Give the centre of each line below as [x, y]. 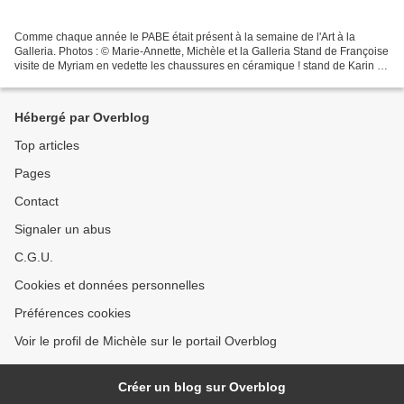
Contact [37, 202]
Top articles [47, 146]
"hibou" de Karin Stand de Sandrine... [106, 81]
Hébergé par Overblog [82, 118]
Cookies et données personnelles [110, 285]
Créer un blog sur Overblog [202, 387]
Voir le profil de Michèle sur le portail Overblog [146, 341]
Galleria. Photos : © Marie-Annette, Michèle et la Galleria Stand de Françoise [202, 52]
